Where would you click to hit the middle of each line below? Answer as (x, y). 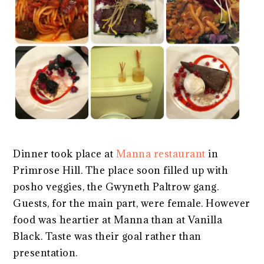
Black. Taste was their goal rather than (107, 236)
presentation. (45, 253)
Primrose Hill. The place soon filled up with (121, 170)
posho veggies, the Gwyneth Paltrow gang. (116, 187)
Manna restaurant (161, 154)
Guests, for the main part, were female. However (132, 203)
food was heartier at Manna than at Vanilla (118, 220)
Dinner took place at (65, 154)
